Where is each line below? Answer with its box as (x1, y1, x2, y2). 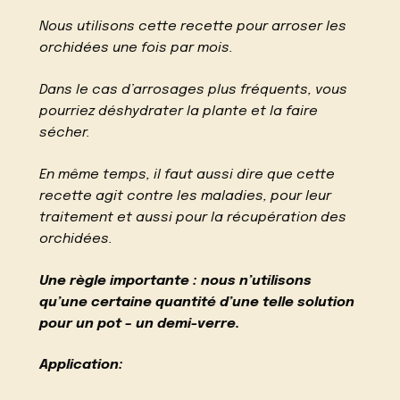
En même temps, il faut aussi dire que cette (39, 167, 336, 182)
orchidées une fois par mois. (39, 41, 234, 56)
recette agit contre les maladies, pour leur (39, 188, 332, 204)
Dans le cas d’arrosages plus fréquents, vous (39, 83, 348, 98)
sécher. (39, 126, 91, 141)
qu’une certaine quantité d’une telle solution (39, 295, 355, 310)
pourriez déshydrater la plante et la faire (39, 104, 319, 120)
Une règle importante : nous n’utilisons (39, 273, 312, 288)
